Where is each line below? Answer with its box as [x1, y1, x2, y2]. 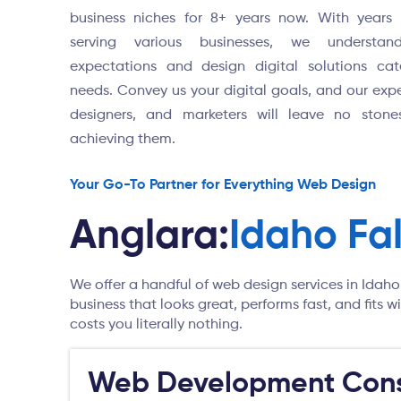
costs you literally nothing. [70, 318, 243, 332]
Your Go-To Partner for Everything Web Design [70, 178, 376, 192]
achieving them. [70, 132, 175, 147]
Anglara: [70, 217, 229, 257]
